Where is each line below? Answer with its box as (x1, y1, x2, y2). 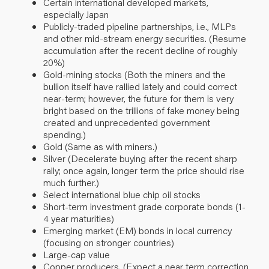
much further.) (43, 175, 99, 189)
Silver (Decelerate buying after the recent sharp (43, 151, 237, 165)
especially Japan (43, 7, 109, 20)
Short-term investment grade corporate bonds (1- (43, 199, 246, 213)
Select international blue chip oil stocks (43, 187, 201, 201)
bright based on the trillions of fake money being (43, 103, 240, 116)
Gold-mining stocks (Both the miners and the (43, 67, 226, 80)
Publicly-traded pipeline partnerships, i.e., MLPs (43, 19, 236, 32)
